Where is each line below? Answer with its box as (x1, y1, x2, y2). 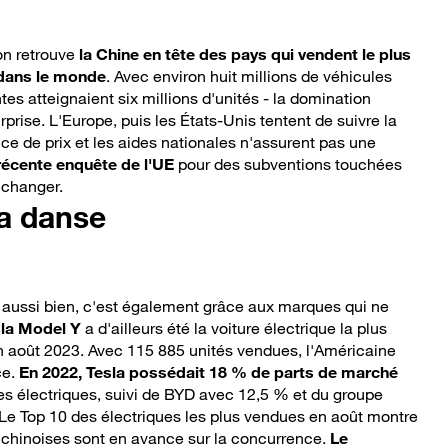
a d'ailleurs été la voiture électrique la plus (81, 318, 387, 339)
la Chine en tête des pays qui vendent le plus (79, 44, 411, 65)
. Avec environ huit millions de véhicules (106, 66, 392, 87)
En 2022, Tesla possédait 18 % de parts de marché (19, 362, 398, 383)
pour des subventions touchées (174, 154, 402, 175)
